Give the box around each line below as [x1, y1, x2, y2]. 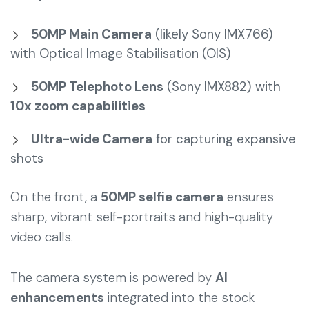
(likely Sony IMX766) [152, 25, 273, 43]
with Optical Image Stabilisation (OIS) [10, 44, 231, 62]
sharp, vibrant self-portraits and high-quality [10, 208, 273, 226]
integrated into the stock [104, 288, 255, 306]
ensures [223, 188, 274, 206]
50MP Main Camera [31, 25, 152, 43]
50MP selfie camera [101, 188, 223, 206]
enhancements [10, 288, 104, 306]
